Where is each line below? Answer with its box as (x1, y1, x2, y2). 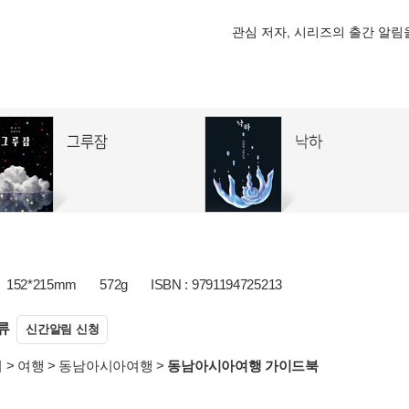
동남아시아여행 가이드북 (167, 358, 319, 373)
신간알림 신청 (26, 322, 100, 336)
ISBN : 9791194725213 (150, 277, 282, 292)
